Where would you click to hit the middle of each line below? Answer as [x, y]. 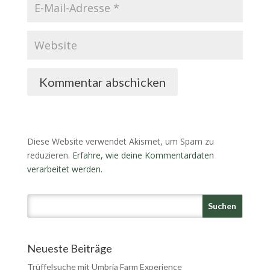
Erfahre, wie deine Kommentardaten [143, 155]
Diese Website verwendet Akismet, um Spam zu [120, 141]
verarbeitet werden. [64, 169]
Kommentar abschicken [102, 82]
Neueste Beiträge [69, 249]
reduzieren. [49, 155]
